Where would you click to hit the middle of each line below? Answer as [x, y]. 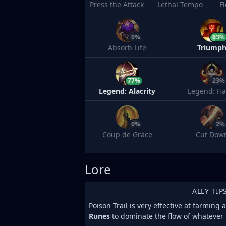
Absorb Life [127, 48]
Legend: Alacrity [127, 91]
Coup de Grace [127, 134]
